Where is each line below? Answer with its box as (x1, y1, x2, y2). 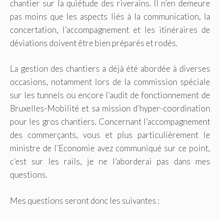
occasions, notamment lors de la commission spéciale (10, 77, 210, 87)
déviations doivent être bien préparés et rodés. (10, 37, 177, 48)
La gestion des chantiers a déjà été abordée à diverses (10, 63, 210, 74)
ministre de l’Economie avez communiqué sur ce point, (10, 143, 210, 154)
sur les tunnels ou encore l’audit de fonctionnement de (10, 90, 210, 101)
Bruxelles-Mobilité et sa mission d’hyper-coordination (10, 103, 210, 114)
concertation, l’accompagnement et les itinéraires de (10, 24, 210, 35)
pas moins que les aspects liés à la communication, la (10, 11, 210, 22)
